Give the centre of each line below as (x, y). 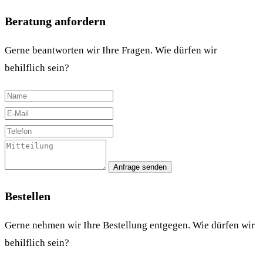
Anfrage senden (140, 167)
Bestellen (28, 196)
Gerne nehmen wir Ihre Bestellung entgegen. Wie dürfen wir (130, 225)
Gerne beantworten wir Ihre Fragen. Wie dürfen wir (111, 50)
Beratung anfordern (55, 21)
